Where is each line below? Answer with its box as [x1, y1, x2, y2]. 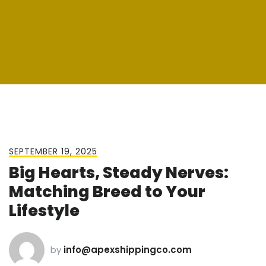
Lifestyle [9, 199, 80, 221]
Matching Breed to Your [9, 180, 205, 202]
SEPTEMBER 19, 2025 [9, 145, 97, 157]
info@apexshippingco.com [64, 243, 192, 256]
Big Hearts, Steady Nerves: [9, 161, 229, 183]
